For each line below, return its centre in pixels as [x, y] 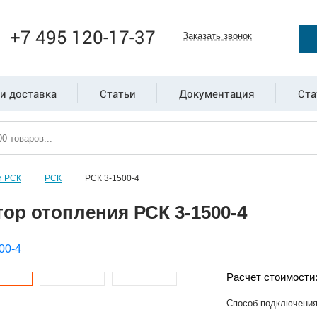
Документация [217, 93]
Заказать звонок [218, 36]
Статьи [117, 93]
